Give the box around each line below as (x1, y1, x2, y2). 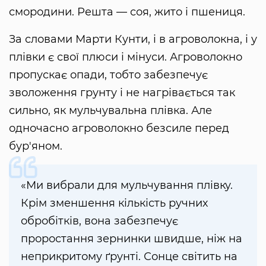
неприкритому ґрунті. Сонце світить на (21, 249, 237, 263)
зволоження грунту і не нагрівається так (9, 85, 235, 99)
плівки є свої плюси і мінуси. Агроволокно (9, 50, 242, 64)
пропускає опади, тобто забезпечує (9, 68, 208, 81)
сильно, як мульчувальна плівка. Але (9, 103, 212, 117)
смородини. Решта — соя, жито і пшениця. (9, 5, 245, 18)
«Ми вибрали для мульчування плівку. (21, 178, 233, 192)
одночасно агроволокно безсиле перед (9, 121, 229, 135)
